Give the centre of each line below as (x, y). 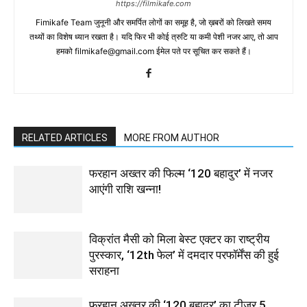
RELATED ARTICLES (65, 138)
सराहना (104, 271)
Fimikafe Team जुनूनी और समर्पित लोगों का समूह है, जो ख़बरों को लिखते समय (153, 22)
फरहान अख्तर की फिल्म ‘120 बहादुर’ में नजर (181, 173)
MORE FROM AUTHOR (172, 138)
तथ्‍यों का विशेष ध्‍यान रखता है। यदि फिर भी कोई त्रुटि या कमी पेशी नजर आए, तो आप (153, 37)
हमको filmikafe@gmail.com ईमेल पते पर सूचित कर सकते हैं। (153, 51)
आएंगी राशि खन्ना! (125, 189)
